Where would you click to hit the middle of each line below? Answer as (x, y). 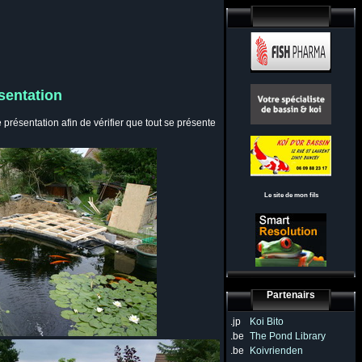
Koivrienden (276, 351)
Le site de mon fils (291, 195)
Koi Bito (267, 322)
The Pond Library (288, 336)
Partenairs (291, 295)
